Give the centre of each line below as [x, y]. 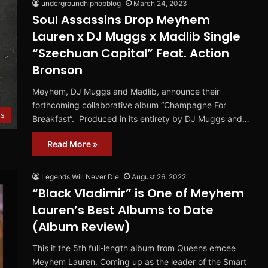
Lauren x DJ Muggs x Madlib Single [136, 37]
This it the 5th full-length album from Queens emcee [134, 248]
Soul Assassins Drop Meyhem [121, 20]
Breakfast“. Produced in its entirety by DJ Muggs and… [141, 119]
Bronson [57, 70]
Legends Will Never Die [80, 177]
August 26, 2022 [159, 177]
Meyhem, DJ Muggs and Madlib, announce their [126, 92]
